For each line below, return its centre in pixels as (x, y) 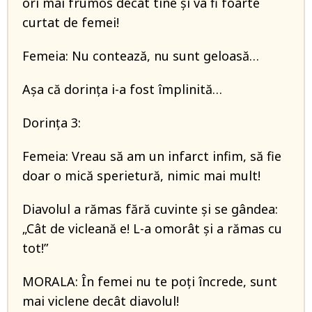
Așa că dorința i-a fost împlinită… (122, 89)
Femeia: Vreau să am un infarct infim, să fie (152, 156)
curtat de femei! (71, 22)
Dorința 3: (52, 123)
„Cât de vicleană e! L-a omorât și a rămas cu (152, 228)
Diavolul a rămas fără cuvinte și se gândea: (150, 209)
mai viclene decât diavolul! (101, 301)
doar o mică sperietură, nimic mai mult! (141, 175)
